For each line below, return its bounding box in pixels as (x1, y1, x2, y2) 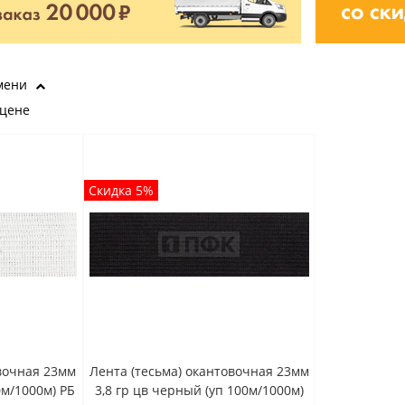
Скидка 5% (88, 182, 154, 199)
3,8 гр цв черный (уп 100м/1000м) (94, 381, 304, 399)
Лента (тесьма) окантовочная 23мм (89, 363, 309, 380)
